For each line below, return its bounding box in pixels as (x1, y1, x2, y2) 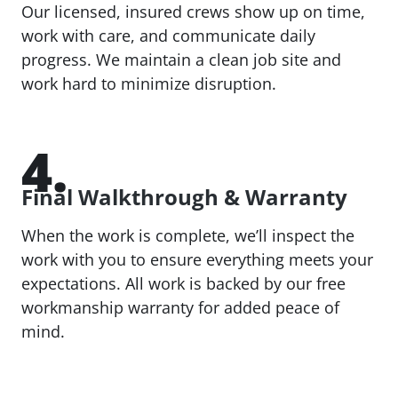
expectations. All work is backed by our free (21, 272, 346, 294)
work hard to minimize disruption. (21, 72, 276, 94)
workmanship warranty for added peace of (21, 296, 339, 318)
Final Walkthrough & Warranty (21, 181, 347, 211)
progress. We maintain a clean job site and (21, 48, 341, 70)
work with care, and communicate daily (21, 24, 315, 46)
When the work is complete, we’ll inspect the (21, 224, 354, 246)
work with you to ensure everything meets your (21, 248, 373, 270)
